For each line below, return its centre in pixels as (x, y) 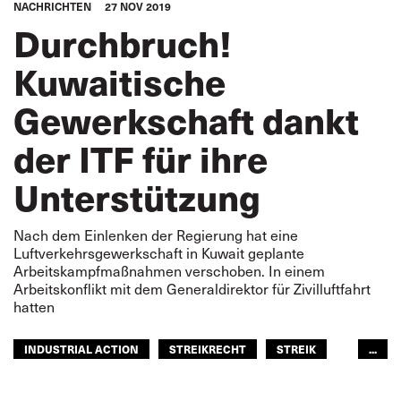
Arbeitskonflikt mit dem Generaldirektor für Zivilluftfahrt (192, 289)
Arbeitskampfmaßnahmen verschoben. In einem (169, 271)
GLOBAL (295, 378)
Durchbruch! (123, 43)
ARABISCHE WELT (194, 378)
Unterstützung (137, 196)
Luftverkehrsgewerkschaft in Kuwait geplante (159, 253)
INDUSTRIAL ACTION (81, 349)
